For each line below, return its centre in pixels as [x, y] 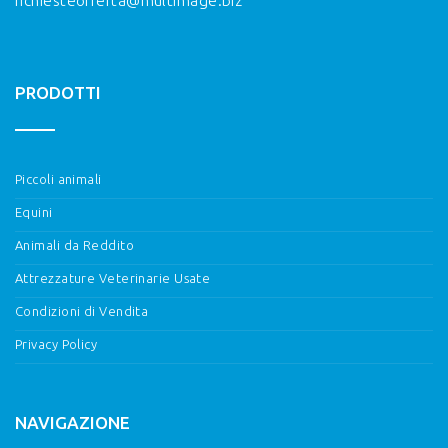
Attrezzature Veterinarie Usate [113, 277]
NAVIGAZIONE [72, 422]
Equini [34, 211]
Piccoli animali [58, 178]
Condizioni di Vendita [82, 310]
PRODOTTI [58, 92]
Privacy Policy [56, 343]
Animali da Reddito [75, 244]
